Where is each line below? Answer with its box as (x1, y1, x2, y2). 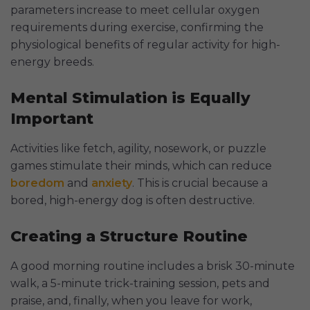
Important (10, 109, 93, 129)
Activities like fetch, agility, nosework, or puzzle (10, 142, 266, 156)
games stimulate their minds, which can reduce (10, 159, 272, 173)
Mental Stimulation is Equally (10, 89, 250, 108)
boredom (10, 176, 64, 190)
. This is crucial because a (132, 176, 268, 190)
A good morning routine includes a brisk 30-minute (10, 259, 295, 273)
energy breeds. (10, 55, 94, 69)
